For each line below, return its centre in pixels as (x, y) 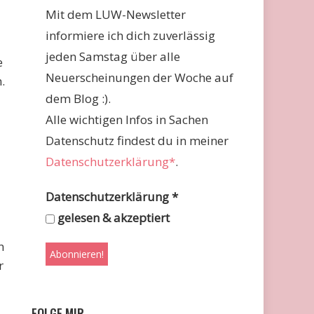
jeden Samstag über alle (113, 56)
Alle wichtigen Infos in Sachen (127, 120)
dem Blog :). (78, 98)
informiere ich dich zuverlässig (131, 35)
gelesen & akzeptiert (112, 218)
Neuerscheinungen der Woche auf (140, 77)
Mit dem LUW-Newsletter (116, 14)
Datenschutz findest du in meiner (137, 141)
